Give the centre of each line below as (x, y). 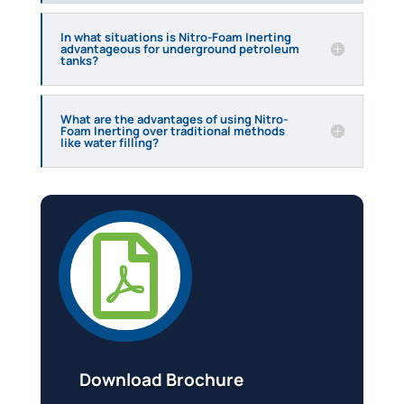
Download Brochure (161, 380)
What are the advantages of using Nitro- (174, 119)
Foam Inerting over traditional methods (172, 130)
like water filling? (109, 142)
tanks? (79, 60)
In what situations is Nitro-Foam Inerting (175, 37)
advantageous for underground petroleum (179, 48)
